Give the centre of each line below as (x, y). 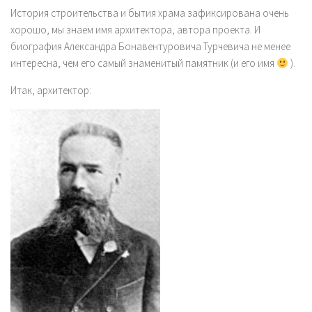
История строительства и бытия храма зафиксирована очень (150, 13)
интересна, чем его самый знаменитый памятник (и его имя (143, 63)
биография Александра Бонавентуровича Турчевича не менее (150, 46)
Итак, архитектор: (51, 90)
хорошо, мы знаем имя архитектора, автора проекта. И (135, 30)
